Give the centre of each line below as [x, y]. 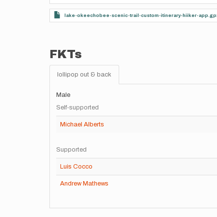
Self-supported [77, 108]
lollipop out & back [84, 75]
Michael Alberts [82, 124]
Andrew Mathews [84, 184]
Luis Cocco [76, 167]
